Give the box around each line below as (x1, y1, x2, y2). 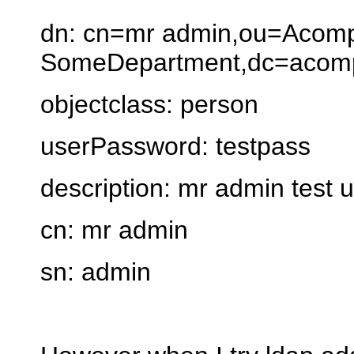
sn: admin (40, 257, 151, 286)
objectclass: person (40, 89, 258, 119)
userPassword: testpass (40, 131, 311, 160)
